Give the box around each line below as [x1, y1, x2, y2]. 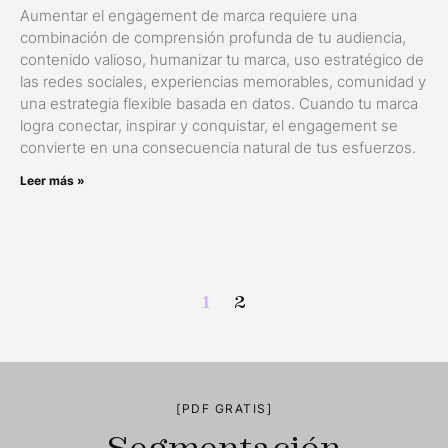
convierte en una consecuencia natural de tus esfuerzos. [20, 138, 416, 158]
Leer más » [20, 173, 85, 189]
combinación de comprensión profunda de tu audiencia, [20, 28, 406, 48]
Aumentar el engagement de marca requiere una [20, 6, 357, 26]
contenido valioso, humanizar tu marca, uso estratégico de [20, 50, 424, 70]
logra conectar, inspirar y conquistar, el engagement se [20, 116, 398, 136]
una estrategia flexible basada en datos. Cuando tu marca [20, 94, 418, 114]
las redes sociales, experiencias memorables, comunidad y [20, 72, 426, 92]
